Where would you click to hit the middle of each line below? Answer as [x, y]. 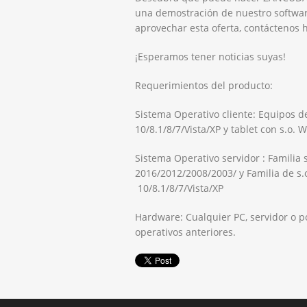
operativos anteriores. [185, 232]
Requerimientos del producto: [204, 85]
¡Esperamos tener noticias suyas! [210, 56]
